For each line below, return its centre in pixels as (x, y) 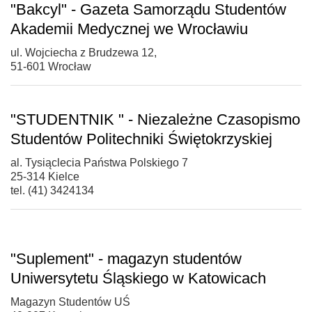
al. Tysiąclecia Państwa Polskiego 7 (99, 162)
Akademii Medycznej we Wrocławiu (129, 29)
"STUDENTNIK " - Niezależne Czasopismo (155, 119)
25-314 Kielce (45, 176)
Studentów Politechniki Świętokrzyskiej (141, 139)
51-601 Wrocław (51, 66)
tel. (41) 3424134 (52, 190)
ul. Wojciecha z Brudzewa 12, (84, 52)
